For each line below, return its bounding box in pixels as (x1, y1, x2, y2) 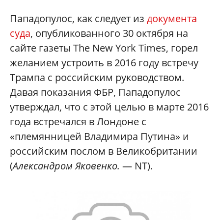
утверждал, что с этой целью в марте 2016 (10, 100, 209, 113)
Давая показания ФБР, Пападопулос (10, 85, 181, 99)
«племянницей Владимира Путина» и (10, 129, 189, 143)
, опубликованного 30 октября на (30, 26, 188, 40)
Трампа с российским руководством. (10, 70, 184, 84)
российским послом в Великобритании (10, 144, 197, 158)
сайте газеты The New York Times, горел (10, 41, 198, 55)
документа (147, 11, 197, 25)
